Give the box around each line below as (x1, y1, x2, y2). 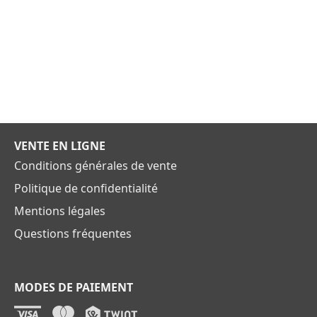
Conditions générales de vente (14, 157, 177, 173)
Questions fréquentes (14, 225, 132, 241)
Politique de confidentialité (14, 180, 158, 196)
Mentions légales (14, 202, 105, 219)
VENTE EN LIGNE (14, 137, 105, 154)
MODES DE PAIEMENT (14, 279, 133, 295)
